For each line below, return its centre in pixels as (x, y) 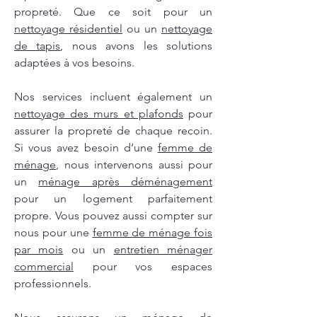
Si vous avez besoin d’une (86, 148)
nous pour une (53, 233)
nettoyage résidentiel (68, 29)
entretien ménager (163, 250)
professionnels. (53, 284)
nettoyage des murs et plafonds (99, 114)
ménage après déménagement (126, 182)
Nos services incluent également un (113, 97)
